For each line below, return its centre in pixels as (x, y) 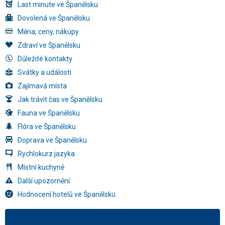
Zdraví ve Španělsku (49, 45)
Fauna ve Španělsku (49, 113)
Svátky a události (44, 72)
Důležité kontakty (45, 59)
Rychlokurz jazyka (46, 154)
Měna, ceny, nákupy (48, 32)
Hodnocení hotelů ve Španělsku (67, 194)
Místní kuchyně (41, 167)
